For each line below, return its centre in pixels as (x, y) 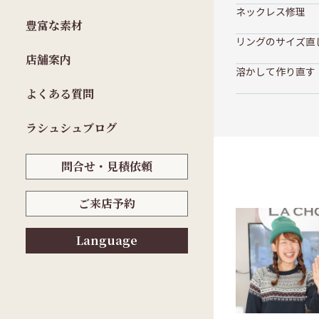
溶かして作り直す (276, 71)
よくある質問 (60, 93)
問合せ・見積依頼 (107, 166)
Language (107, 240)
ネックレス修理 (271, 11)
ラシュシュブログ (71, 127)
